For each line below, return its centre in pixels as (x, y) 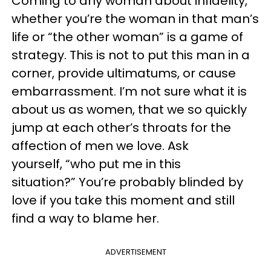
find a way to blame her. (85, 218)
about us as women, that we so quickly (129, 109)
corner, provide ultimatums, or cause (124, 73)
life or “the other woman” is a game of (127, 37)
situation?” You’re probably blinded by (127, 182)
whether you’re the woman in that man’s (135, 19)
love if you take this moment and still (123, 200)
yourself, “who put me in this (96, 164)
